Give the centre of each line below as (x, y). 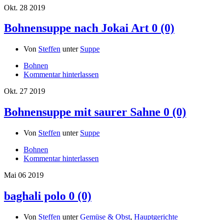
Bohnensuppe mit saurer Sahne (82, 112)
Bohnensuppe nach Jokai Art (76, 28)
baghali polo (35, 196)
